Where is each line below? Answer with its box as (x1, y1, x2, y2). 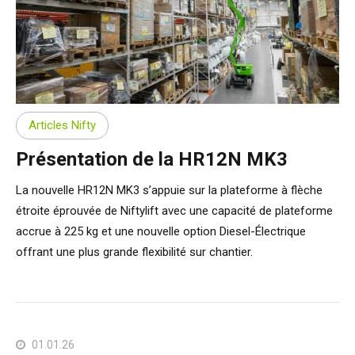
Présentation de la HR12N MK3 (16, 147, 288, 170)
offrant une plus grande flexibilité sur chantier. (16, 244, 253, 259)
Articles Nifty (29, 118, 96, 133)
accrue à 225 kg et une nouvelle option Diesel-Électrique (16, 223, 306, 239)
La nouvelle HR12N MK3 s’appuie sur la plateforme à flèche (16, 182, 323, 197)
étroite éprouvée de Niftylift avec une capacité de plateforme (16, 203, 333, 218)
